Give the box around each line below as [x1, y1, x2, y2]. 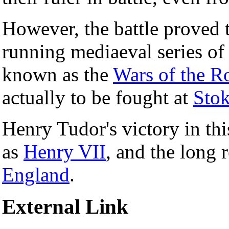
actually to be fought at [2, 86, 193, 108]
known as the [2, 63, 113, 85]
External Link [2, 195, 128, 219]
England [2, 163, 70, 186]
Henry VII [24, 140, 106, 163]
